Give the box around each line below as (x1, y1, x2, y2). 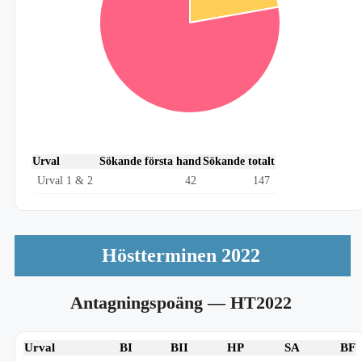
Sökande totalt (203, 155, 275, 167)
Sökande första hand (99, 155, 201, 167)
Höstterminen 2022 (102, 245, 260, 266)
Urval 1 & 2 (37, 175, 93, 187)
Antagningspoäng (70, 293, 208, 313)
